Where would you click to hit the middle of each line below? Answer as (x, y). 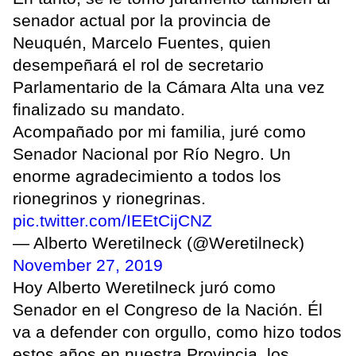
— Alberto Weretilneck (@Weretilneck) (159, 243)
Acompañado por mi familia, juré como (159, 132)
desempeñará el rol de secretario (138, 65)
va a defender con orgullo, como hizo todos (177, 332)
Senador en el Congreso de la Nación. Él (168, 310)
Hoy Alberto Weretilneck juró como (144, 288)
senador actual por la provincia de (142, 21)
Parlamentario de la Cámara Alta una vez (169, 87)
